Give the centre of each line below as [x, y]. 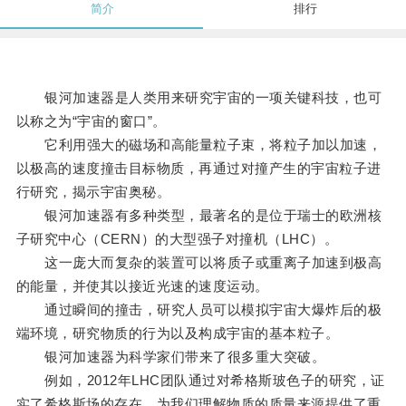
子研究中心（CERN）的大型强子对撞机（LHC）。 [177, 239]
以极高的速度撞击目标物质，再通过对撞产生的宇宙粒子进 [198, 169]
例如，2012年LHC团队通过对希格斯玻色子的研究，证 [200, 381]
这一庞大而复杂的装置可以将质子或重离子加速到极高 [199, 263]
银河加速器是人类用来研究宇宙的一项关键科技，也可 [199, 98]
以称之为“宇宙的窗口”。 [91, 121]
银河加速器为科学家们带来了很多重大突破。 [171, 357]
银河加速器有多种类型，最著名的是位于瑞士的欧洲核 [199, 216]
